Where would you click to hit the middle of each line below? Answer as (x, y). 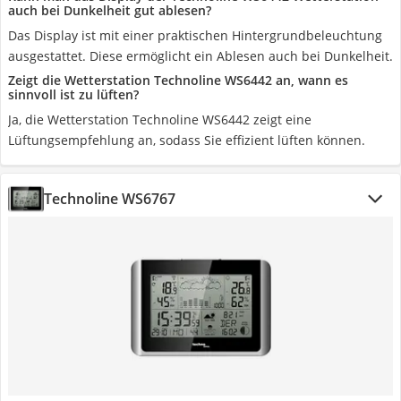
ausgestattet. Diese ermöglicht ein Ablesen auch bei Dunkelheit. (200, 56)
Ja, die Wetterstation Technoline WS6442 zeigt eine (160, 119)
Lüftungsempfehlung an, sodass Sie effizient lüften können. (187, 140)
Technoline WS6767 (110, 199)
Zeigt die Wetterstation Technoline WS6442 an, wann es (178, 80)
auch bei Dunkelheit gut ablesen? (110, 10)
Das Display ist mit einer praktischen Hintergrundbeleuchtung (195, 35)
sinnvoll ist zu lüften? (73, 94)
